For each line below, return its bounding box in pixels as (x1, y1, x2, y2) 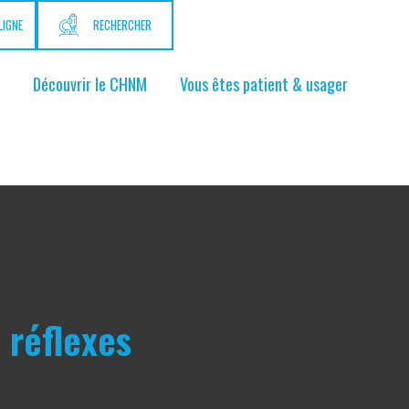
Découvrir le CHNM (33, 72, 147, 96)
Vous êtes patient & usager (180, 72, 348, 96)
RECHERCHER (93, 16, 152, 34)
